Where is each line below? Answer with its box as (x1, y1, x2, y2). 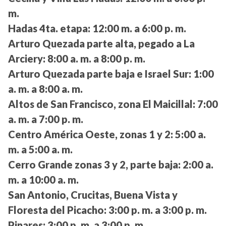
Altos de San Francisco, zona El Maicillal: (8, 98, 195, 110)
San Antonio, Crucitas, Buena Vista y (8, 189, 178, 201)
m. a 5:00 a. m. (8, 143, 73, 156)
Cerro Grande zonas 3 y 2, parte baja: (8, 158, 181, 171)
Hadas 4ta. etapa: (8, 22, 90, 35)
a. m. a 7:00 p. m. (8, 113, 83, 126)
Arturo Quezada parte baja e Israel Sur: (8, 68, 191, 80)
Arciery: (8, 52, 45, 65)
